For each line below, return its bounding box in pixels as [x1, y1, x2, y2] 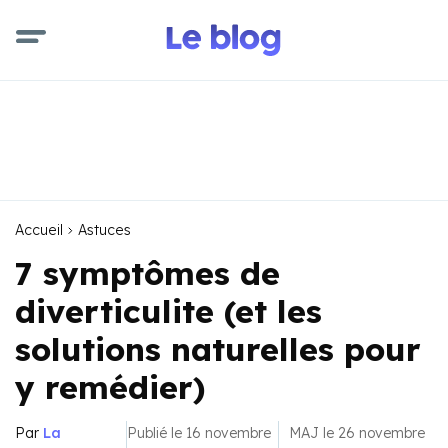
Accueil [15, 221, 63, 239]
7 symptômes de [15, 253, 280, 293]
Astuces [78, 221, 131, 239]
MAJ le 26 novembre [289, 424, 426, 442]
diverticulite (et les [15, 291, 322, 331]
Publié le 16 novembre [126, 424, 271, 442]
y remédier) [15, 367, 205, 407]
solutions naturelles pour [15, 329, 421, 369]
